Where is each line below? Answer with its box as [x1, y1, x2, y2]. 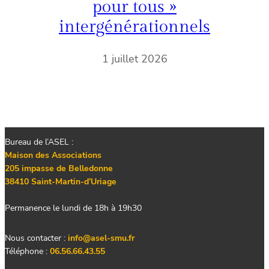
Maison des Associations [5, 150, 101, 162]
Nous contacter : [5, 232, 68, 244]
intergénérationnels [59, 17, 210, 37]
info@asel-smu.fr [68, 232, 134, 244]
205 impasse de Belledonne [5, 163, 113, 175]
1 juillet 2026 [101, 52, 168, 67]
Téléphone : [5, 246, 50, 258]
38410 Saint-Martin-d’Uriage [5, 176, 116, 188]
